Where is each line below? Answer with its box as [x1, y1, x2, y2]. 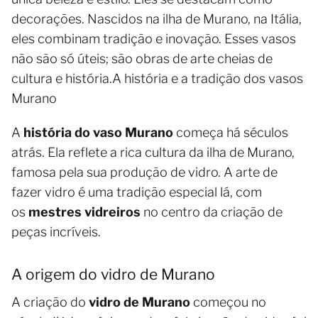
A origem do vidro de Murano [11, 265, 215, 284]
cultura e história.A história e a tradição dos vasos [11, 71, 303, 87]
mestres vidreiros [28, 204, 141, 220]
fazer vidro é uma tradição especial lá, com [11, 185, 262, 200]
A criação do [11, 295, 89, 310]
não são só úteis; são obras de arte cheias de [11, 51, 273, 67]
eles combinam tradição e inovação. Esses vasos [11, 31, 296, 47]
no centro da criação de [141, 204, 283, 220]
